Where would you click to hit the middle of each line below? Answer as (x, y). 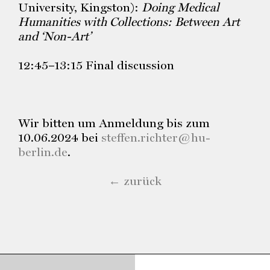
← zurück (135, 181)
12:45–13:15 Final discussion (96, 65)
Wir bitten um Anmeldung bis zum (114, 123)
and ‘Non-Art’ (55, 36)
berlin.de (43, 152)
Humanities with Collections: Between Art (129, 22)
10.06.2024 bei (60, 137)
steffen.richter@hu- (156, 137)
